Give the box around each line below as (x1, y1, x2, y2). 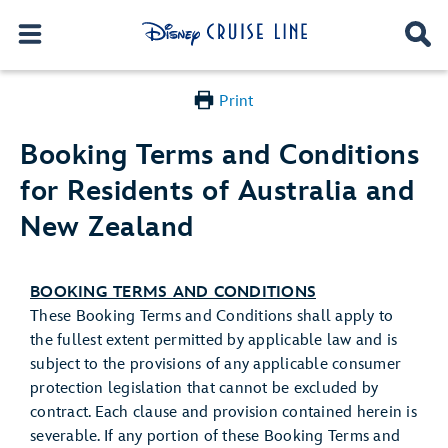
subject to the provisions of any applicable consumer (30, 355, 401, 374)
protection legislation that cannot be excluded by (30, 379, 379, 398)
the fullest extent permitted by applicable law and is (30, 331, 398, 350)
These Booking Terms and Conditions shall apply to (30, 307, 394, 326)
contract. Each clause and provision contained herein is (30, 403, 417, 422)
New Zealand (20, 211, 194, 244)
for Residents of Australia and (20, 175, 414, 208)
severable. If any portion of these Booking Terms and (30, 427, 400, 446)
